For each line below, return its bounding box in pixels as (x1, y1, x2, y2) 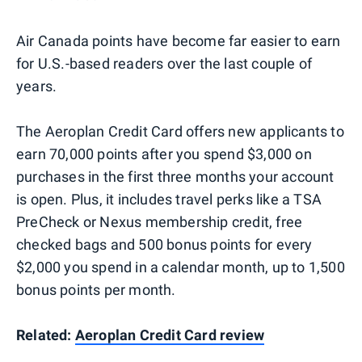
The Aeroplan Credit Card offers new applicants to (16, 122, 344, 140)
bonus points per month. (16, 280, 176, 298)
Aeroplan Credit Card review (74, 326, 265, 343)
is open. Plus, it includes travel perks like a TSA (16, 190, 322, 208)
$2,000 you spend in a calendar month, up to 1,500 (16, 258, 345, 276)
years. (16, 77, 57, 95)
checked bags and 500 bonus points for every (16, 235, 313, 253)
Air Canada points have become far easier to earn (16, 32, 341, 49)
